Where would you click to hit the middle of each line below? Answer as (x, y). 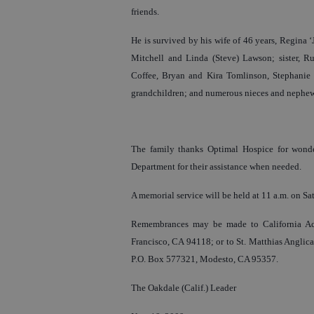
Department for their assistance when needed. (216, 166)
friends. (145, 12)
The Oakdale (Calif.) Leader (184, 288)
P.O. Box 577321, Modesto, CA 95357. (205, 259)
